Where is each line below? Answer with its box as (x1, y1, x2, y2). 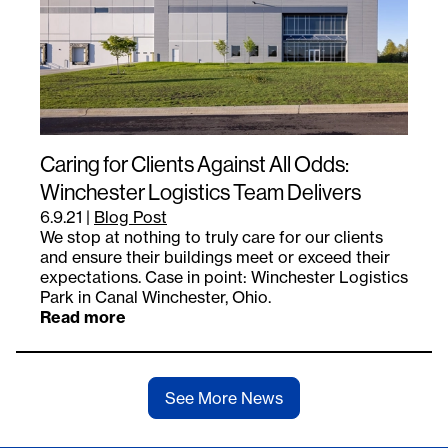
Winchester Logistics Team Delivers (40, 180, 361, 206)
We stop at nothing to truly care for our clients (40, 227, 383, 248)
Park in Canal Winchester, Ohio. (40, 287, 271, 308)
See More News (165, 388, 283, 409)
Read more (40, 307, 126, 328)
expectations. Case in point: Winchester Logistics (40, 267, 408, 288)
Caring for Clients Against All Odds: (40, 152, 349, 178)
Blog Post (94, 207, 167, 228)
